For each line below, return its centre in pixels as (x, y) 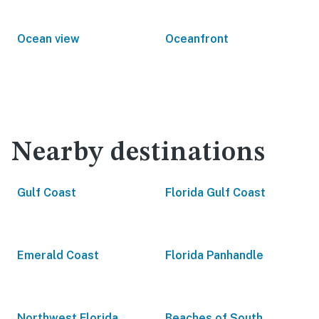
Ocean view (48, 39)
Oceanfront (197, 39)
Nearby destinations (138, 153)
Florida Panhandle (214, 255)
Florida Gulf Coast (215, 193)
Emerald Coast (58, 255)
